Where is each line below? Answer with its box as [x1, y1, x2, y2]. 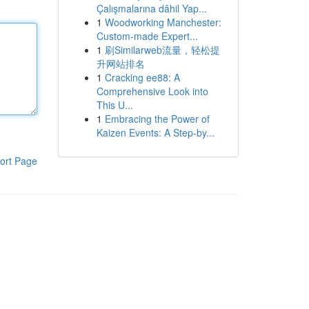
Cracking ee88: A [104, 70, 180, 84]
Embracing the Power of [104, 112, 210, 126]
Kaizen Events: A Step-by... [96, 126, 215, 139]
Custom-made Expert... [96, 29, 198, 43]
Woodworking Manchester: [104, 15, 221, 29]
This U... [96, 98, 133, 112]
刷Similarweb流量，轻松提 [104, 43, 220, 57]
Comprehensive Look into [96, 84, 208, 98]
